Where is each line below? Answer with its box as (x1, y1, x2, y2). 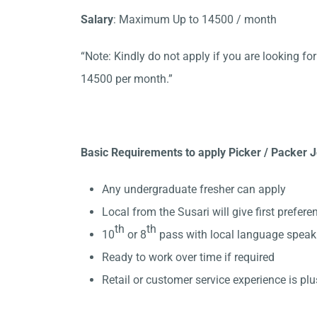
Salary (81, 13, 113, 26)
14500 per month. (81, 72, 168, 86)
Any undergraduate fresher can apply (102, 183, 289, 196)
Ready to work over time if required (102, 250, 275, 264)
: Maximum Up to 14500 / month (113, 13, 279, 26)
